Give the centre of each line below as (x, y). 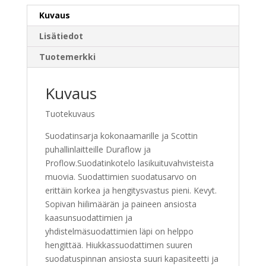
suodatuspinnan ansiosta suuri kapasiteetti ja (132, 259)
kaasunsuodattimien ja (88, 218)
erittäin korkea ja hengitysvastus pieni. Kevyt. (131, 191)
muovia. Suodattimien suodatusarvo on (121, 177)
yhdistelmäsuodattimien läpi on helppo (119, 232)
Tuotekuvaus (70, 114)
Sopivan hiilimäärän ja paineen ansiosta (121, 204)
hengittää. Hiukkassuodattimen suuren (118, 245)
